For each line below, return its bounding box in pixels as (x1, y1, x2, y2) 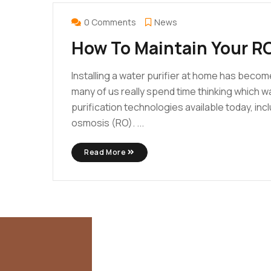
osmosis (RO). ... (71, 116, 144, 129)
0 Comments (84, 16, 136, 28)
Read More (84, 146, 128, 157)
